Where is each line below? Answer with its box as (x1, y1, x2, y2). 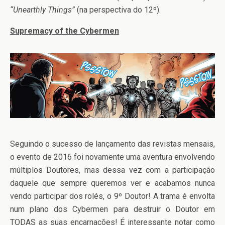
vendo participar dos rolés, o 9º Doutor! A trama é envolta (10, 191, 215, 201)
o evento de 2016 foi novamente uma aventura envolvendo (10, 152, 215, 162)
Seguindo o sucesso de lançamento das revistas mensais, (10, 139, 215, 149)
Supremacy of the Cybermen (10, 26, 119, 36)
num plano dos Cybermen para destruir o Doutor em (10, 204, 215, 214)
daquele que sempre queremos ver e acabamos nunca (10, 178, 215, 188)
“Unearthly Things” (10, 5, 75, 15)
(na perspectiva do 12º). (75, 5, 161, 15)
